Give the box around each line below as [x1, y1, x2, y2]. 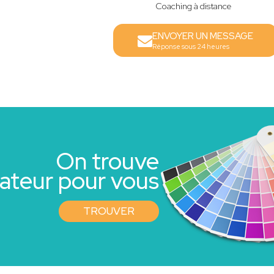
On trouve [55, 145, 159, 177]
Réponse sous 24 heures [152, 42, 229, 51]
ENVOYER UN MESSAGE [152, 30, 253, 42]
